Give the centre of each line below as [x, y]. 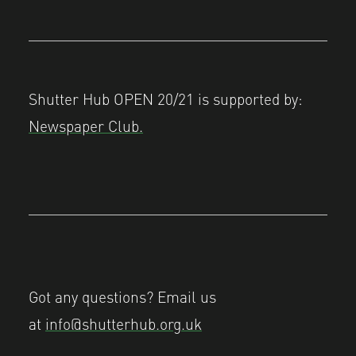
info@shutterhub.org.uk [124, 323]
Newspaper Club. [86, 125]
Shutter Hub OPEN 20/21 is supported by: [166, 98]
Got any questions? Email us [122, 296]
